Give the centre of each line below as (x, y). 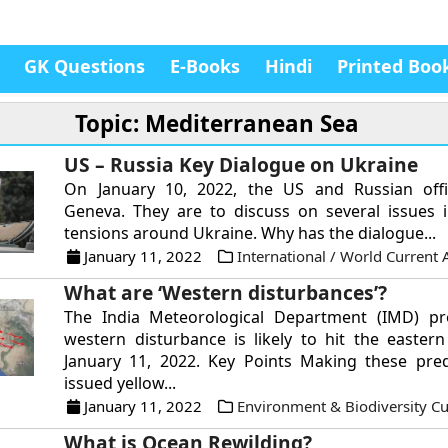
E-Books (205, 66)
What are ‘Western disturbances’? (226, 292)
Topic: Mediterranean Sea (216, 123)
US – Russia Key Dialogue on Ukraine (241, 164)
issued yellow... (120, 383)
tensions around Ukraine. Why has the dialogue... (250, 233)
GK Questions (84, 66)
